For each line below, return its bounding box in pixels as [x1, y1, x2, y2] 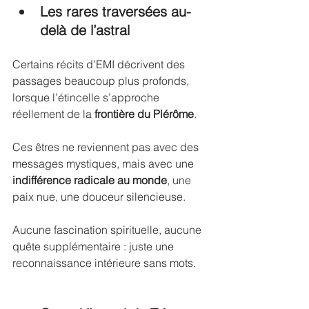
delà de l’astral [40, 21, 130, 39]
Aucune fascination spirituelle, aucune [12, 223, 204, 237]
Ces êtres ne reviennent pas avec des [12, 140, 201, 154]
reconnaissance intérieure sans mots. [12, 256, 196, 270]
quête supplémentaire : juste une [12, 239, 177, 253]
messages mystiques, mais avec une [12, 157, 197, 170]
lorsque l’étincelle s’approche [12, 90, 162, 104]
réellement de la [12, 107, 94, 121]
